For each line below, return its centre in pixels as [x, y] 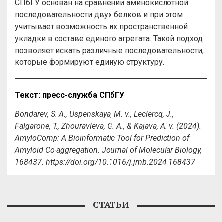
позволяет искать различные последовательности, [109, 50]
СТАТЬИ [111, 204]
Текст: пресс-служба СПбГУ [70, 95]
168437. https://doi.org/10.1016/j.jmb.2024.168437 [105, 162]
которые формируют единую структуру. [89, 62]
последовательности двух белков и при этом [99, 15]
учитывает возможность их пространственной [101, 27]
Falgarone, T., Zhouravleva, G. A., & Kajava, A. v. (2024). [108, 126]
